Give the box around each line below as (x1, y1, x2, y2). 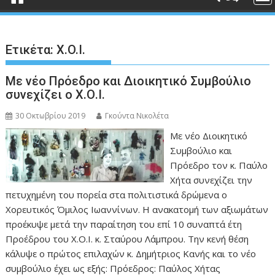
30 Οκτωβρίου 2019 (15, 110, 86, 121)
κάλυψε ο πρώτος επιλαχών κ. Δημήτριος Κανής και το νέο (6, 247, 257, 260)
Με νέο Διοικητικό (169, 130, 247, 142)
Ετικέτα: (6, 42, 57, 57)
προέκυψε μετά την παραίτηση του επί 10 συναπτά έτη (6, 218, 242, 230)
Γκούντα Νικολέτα (105, 110, 169, 121)
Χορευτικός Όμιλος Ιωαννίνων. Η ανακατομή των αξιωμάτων (6, 203, 269, 215)
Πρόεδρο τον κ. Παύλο (169, 159, 268, 171)
